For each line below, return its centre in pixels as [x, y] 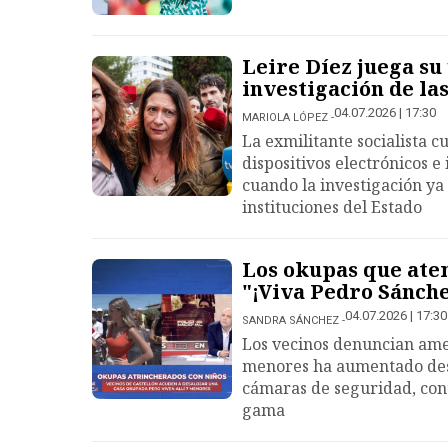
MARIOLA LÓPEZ [285, 117]
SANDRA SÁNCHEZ [290, 320]
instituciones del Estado [332, 207]
